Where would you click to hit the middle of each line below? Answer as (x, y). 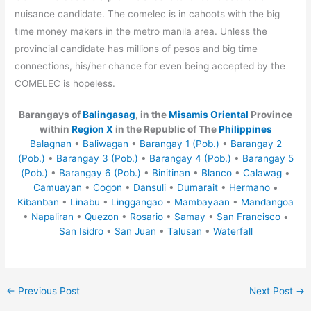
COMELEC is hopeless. (65, 84)
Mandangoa (267, 202)
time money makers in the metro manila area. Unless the (141, 32)
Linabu (85, 202)
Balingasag (109, 115)
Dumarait (197, 188)
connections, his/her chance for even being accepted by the (150, 66)
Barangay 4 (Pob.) (190, 159)
